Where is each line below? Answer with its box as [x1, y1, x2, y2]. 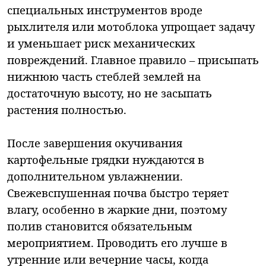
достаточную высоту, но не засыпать [7, 85, 212, 100]
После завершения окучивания [7, 135, 182, 150]
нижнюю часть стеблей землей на [7, 68, 201, 84]
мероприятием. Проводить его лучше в [7, 235, 227, 250]
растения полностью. [7, 102, 126, 117]
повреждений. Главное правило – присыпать [7, 52, 259, 67]
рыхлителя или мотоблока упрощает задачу [7, 18, 255, 34]
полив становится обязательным [7, 218, 192, 233]
